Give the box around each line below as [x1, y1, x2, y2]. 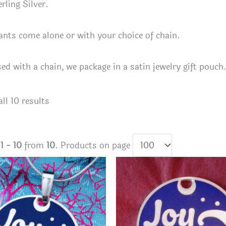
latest [49, 111, 72, 125]
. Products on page [55, 138, 133, 152]
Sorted [49, 94, 76, 108]
